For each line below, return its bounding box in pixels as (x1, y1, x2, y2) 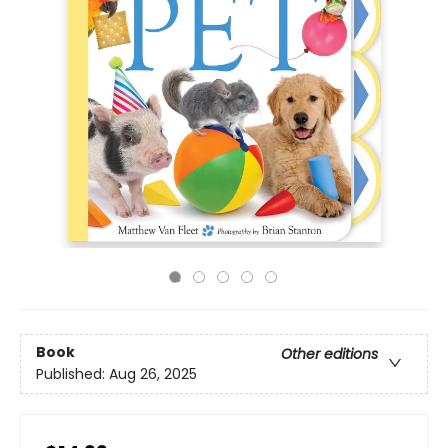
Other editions (281, 344, 378, 365)
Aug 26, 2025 (109, 364, 197, 385)
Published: (36, 364, 109, 385)
